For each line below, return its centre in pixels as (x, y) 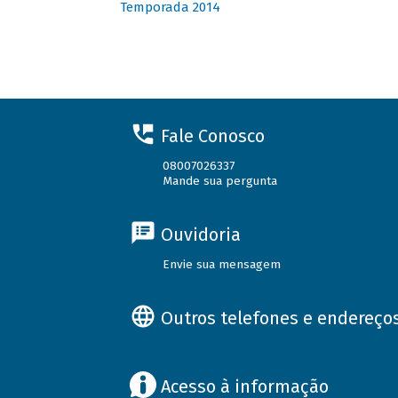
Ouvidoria (200, 234)
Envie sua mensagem (222, 264)
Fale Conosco (212, 135)
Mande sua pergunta (220, 181)
